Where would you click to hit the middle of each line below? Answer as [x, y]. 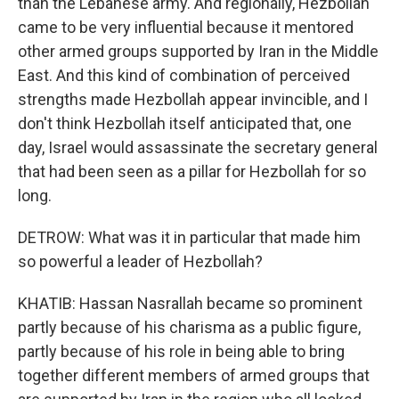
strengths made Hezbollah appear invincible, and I [193, 99]
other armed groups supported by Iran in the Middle [198, 51]
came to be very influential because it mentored [186, 27]
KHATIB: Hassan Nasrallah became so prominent [190, 303]
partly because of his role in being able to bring [181, 351]
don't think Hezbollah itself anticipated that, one [185, 123]
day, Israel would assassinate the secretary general [198, 147]
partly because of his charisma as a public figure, [189, 327]
